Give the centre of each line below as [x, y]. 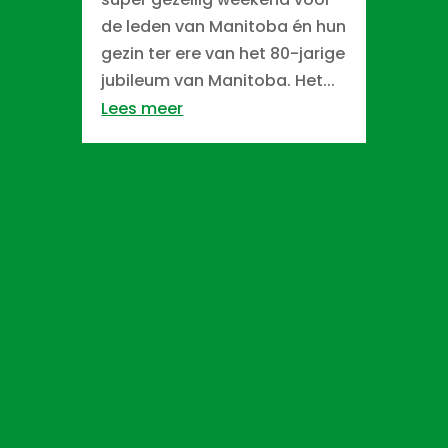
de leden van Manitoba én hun [224, 26]
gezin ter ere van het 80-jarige [223, 53]
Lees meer [142, 108]
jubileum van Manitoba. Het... [218, 80]
